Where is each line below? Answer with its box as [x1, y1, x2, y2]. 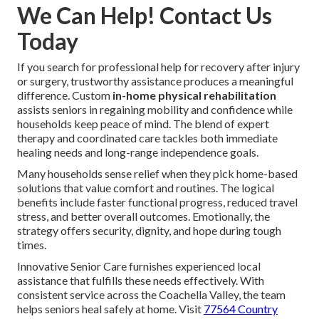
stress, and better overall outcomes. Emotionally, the [17, 209, 270, 223]
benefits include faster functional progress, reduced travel [17, 194, 298, 209]
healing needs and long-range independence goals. [17, 145, 258, 159]
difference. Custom [17, 88, 113, 102]
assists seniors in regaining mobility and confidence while [17, 102, 293, 116]
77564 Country [204, 301, 278, 315]
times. [17, 237, 46, 251]
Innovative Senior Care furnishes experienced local [17, 258, 261, 273]
